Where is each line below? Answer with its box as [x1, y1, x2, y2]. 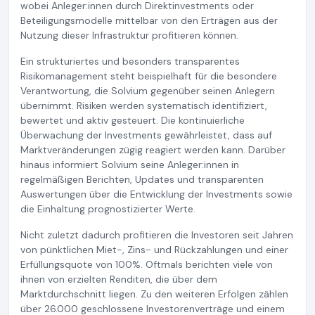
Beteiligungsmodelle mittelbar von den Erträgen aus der [20, 13, 278, 27]
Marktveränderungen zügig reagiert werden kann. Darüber [20, 143, 285, 156]
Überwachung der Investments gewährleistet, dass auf [20, 128, 272, 141]
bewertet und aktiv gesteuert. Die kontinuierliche [20, 113, 245, 127]
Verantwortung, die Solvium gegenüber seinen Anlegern [20, 84, 275, 97]
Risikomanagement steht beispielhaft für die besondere [20, 69, 277, 82]
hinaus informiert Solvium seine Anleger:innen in [20, 157, 239, 171]
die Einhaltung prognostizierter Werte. [20, 202, 195, 215]
